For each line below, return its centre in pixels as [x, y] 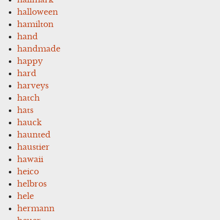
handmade [39, 48]
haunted [34, 134]
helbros [32, 183]
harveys [33, 85]
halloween [38, 12]
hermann [36, 208]
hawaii [30, 159]
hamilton [36, 24]
